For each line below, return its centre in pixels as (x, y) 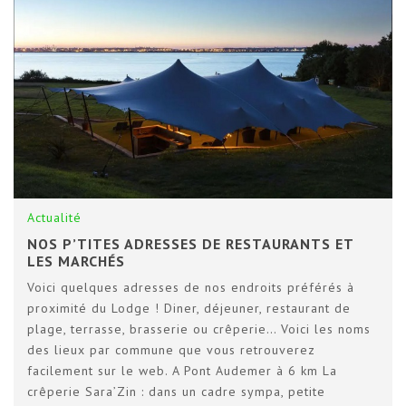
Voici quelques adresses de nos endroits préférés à (191, 287)
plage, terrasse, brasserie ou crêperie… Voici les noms (199, 329)
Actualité (54, 217)
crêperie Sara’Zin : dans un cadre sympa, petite (176, 391)
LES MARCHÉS (76, 261)
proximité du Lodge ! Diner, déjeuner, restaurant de (189, 308)
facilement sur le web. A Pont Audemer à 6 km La (182, 370)
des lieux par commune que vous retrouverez (171, 349)
